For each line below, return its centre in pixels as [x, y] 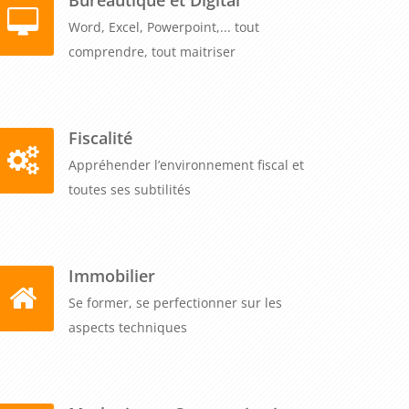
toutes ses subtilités [130, 189]
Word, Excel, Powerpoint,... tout [164, 26]
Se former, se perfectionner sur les [175, 302]
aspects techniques [128, 327]
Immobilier [112, 275]
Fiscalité [100, 137]
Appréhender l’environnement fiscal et [186, 164]
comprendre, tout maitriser [152, 51]
